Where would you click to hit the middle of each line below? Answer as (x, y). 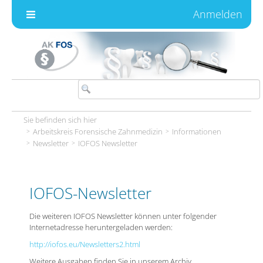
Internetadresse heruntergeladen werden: (101, 227)
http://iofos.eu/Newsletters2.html (85, 244)
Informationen (196, 131)
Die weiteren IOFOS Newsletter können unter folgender (123, 216)
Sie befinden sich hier (60, 119)
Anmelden (218, 14)
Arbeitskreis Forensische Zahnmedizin (97, 131)
